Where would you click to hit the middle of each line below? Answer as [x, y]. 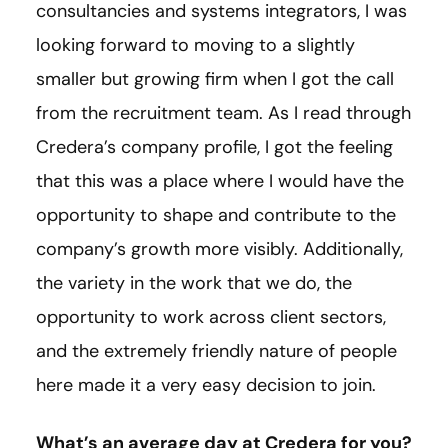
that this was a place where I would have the [220, 180]
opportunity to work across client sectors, [211, 316]
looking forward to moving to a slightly [195, 44]
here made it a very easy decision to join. [206, 384]
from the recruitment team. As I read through [223, 112]
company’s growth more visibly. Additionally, [219, 248]
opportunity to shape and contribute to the [216, 214]
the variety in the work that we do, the [194, 282]
